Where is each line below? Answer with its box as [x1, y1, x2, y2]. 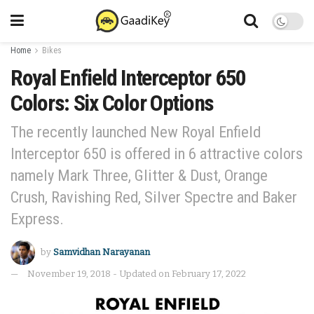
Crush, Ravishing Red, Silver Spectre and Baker [11, 187, 297, 206]
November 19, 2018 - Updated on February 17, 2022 [27, 268, 246, 279]
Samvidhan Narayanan [53, 246, 150, 257]
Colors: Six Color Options [11, 90, 214, 116]
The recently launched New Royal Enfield [11, 122, 261, 141]
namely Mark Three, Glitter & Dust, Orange [11, 165, 268, 184]
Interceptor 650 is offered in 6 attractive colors [11, 144, 303, 163]
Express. [11, 209, 64, 228]
